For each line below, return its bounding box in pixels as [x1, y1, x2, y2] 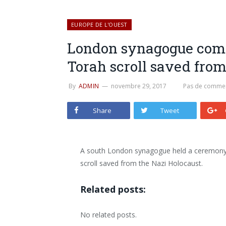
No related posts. [80, 209, 137, 219]
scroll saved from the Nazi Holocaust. [80, 158, 203, 168]
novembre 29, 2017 [111, 82, 167, 90]
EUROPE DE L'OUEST [71, 21, 128, 28]
